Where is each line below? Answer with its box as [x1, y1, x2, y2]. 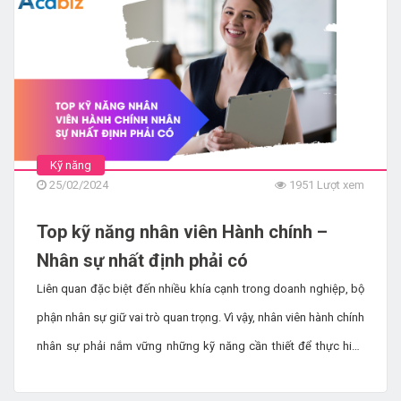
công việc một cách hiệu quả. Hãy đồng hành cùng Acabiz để [37, 368, 364, 382]
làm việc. [37, 11, 81, 25]
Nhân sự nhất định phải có [37, 250, 248, 272]
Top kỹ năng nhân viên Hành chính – [37, 221, 328, 243]
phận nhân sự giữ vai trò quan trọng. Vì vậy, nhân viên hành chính [37, 311, 364, 325]
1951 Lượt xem [286, 178, 364, 192]
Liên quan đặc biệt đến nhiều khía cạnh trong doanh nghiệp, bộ [37, 282, 364, 296]
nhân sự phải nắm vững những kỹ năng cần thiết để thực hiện [37, 339, 364, 354]
